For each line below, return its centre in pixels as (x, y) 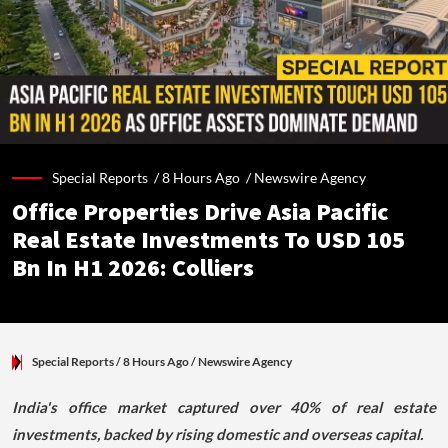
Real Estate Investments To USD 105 (208, 241)
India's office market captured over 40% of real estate (224, 407)
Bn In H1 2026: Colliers (133, 269)
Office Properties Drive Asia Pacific (200, 213)
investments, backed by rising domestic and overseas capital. (217, 434)
